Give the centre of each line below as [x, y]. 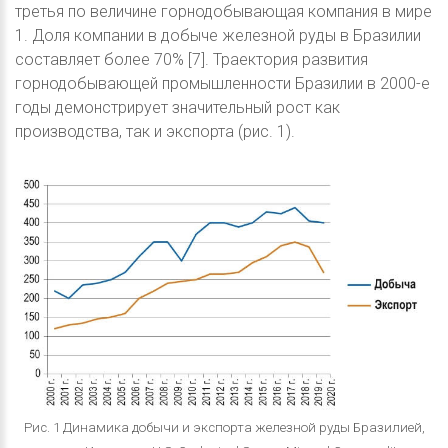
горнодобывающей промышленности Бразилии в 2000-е [222, 83]
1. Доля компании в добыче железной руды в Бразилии [218, 35]
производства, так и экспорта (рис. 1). [155, 131]
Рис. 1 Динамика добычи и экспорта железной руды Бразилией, [224, 428]
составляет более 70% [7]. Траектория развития [191, 59]
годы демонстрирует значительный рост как [177, 107]
